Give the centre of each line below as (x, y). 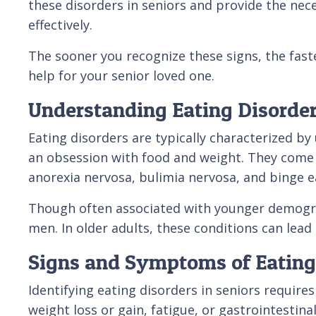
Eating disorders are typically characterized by (171, 137)
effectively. (60, 24)
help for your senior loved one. (121, 75)
